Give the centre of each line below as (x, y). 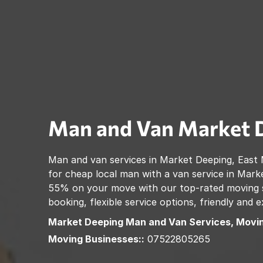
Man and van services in (104, 159)
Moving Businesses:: (96, 239)
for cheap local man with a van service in (143, 173)
